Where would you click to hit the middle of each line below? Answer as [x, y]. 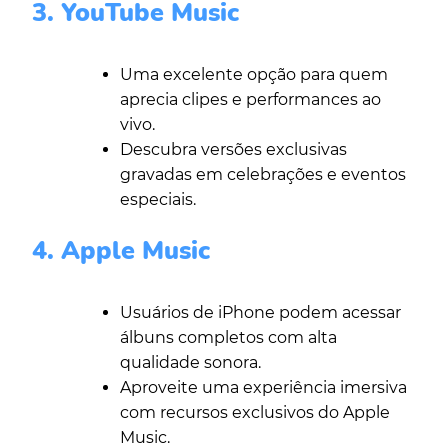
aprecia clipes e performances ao [250, 100]
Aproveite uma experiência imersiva [263, 388]
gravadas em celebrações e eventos [263, 175]
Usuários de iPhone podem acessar [260, 313]
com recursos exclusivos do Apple [255, 413]
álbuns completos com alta [228, 338]
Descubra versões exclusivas [233, 150]
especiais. [158, 200]
